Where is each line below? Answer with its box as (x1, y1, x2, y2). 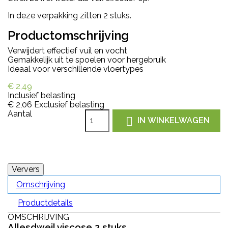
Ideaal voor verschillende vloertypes (8, 64, 144, 74)
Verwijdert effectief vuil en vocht (8, 45, 127, 55)
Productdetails (18, 197, 73, 208)
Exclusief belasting (34, 99, 104, 109)
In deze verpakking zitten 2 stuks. (8, 10, 131, 20)
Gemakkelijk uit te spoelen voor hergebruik (8, 54, 166, 65)
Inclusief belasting (8, 90, 75, 100)
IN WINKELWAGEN (137, 115, 210, 125)
